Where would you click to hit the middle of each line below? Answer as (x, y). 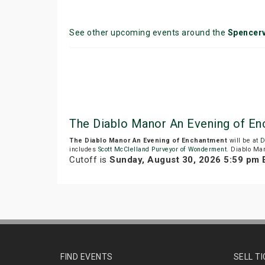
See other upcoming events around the (148, 33)
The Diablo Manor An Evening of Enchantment (148, 141)
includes (84, 150)
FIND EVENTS (87, 257)
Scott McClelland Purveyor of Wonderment (162, 150)
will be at (244, 141)
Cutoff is (89, 160)
